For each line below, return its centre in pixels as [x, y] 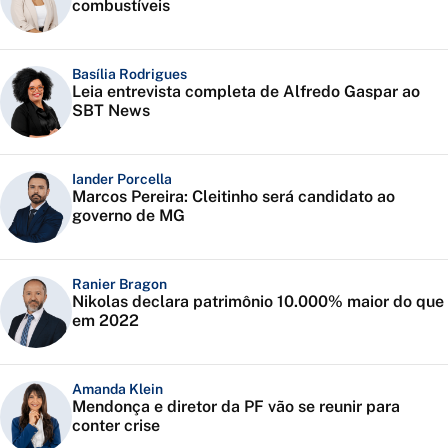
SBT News [111, 111]
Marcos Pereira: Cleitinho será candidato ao [233, 197]
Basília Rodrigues [129, 74]
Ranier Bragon [119, 284]
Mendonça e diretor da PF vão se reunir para [236, 407]
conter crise [116, 426]
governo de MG [128, 216]
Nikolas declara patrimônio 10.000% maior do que [258, 302]
